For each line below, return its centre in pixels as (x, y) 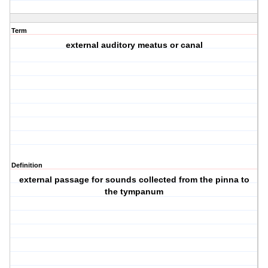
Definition (27, 165)
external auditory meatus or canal (134, 45)
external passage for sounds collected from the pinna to (134, 180)
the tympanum (134, 192)
